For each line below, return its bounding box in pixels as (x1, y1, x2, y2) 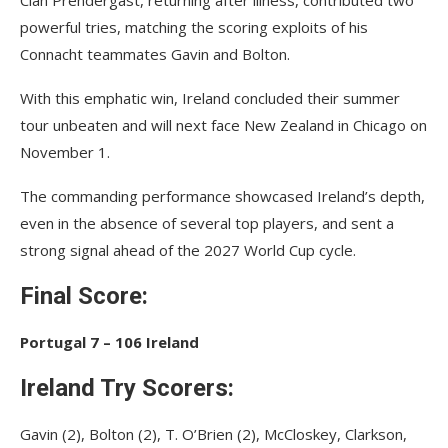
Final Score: (20, 282, 148, 310)
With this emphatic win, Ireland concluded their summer (20, 88, 400, 108)
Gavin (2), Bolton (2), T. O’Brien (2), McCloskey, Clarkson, (20, 424, 407, 444)
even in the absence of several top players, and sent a (20, 213, 394, 233)
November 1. (20, 142, 110, 162)
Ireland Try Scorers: (20, 374, 234, 402)
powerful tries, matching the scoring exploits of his (20, 17, 368, 37)
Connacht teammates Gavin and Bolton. (20, 44, 290, 64)
